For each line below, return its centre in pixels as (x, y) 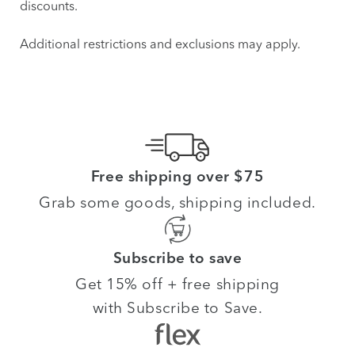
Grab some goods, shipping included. (177, 202)
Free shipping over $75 (177, 178)
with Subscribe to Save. (177, 307)
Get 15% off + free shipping (177, 284)
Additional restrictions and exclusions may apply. (160, 44)
